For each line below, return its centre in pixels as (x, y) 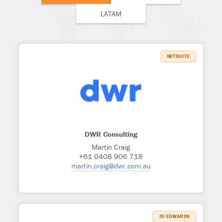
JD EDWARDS (175, 217)
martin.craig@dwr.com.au (111, 166)
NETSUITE (178, 56)
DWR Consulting (111, 134)
